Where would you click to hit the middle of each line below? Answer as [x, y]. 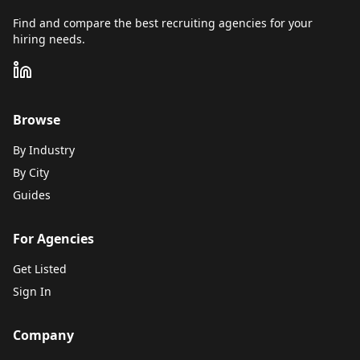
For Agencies [53, 239]
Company [43, 335]
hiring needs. [49, 39]
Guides [32, 195]
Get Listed [40, 269]
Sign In [32, 291]
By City [31, 172]
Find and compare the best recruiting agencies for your [163, 23]
